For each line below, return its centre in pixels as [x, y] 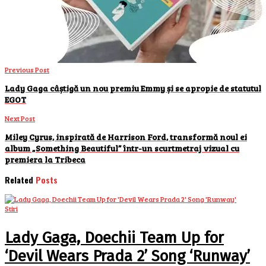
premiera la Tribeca [45, 159]
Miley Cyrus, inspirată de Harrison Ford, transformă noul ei [126, 137]
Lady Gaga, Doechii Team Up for [114, 237]
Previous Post [27, 69]
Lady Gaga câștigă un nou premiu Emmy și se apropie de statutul [133, 88]
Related [19, 179]
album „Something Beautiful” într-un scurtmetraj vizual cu [122, 148]
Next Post [20, 118]
